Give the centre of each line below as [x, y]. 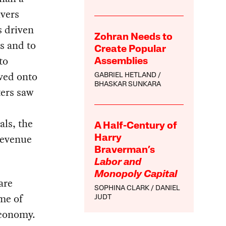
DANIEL [168, 189]
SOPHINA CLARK [122, 189]
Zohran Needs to [134, 38]
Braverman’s [125, 151]
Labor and [118, 163]
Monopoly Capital [136, 175]
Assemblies [121, 62]
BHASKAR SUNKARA [128, 85]
